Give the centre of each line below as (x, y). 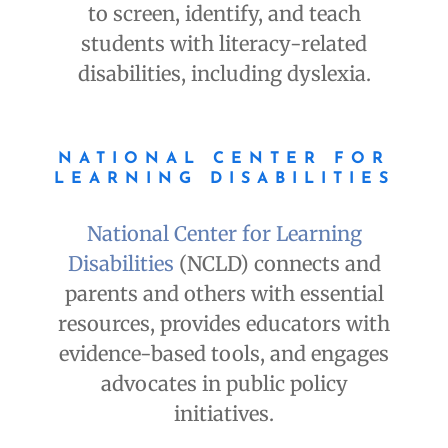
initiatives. (224, 414)
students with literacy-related (224, 44)
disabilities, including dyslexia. (224, 74)
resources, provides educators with (224, 324)
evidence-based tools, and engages (224, 354)
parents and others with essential (224, 294)
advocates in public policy (224, 384)
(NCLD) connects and (279, 264)
